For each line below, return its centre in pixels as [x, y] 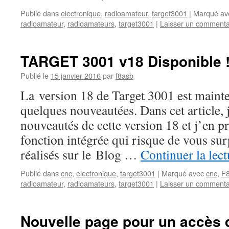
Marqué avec [183, 173]
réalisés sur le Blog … [81, 154]
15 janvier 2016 [76, 75]
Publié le [35, 75]
